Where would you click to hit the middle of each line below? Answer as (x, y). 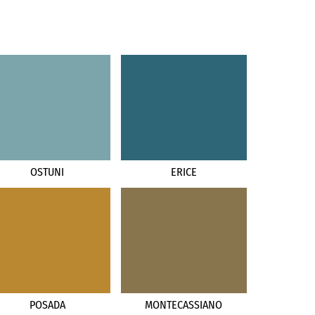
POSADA (47, 304)
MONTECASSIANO (184, 304)
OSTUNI (47, 172)
